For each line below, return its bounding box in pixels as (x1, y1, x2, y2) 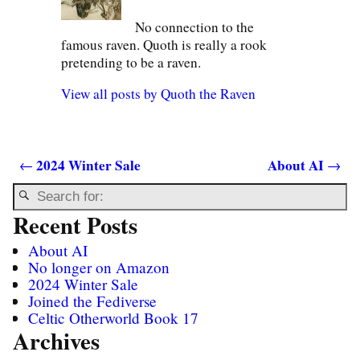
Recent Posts (13, 208, 137, 243)
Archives (13, 323, 100, 358)
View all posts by (61, 84, 162, 104)
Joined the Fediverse (28, 290, 157, 311)
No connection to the (135, 17, 255, 36)
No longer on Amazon (28, 256, 170, 277)
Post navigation (19, 174, 174, 198)
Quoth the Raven (161, 84, 256, 104)
